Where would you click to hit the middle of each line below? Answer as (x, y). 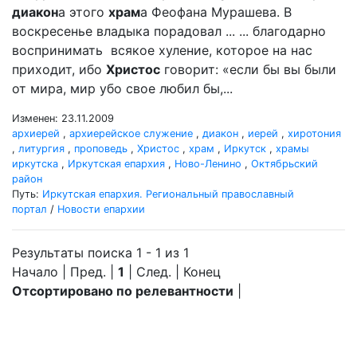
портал (29, 209)
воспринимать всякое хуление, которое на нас (162, 50)
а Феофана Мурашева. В (216, 12)
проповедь (101, 149)
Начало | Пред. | (65, 272)
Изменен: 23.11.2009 (63, 118)
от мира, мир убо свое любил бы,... (122, 88)
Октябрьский (284, 164)
